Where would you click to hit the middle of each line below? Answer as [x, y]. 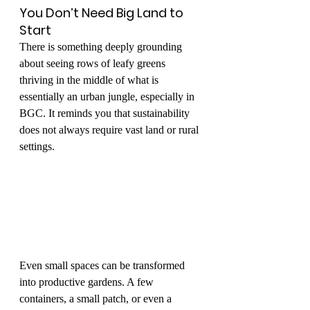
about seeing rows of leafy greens [94, 63]
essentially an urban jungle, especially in [108, 96]
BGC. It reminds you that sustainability [106, 113]
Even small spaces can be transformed [103, 266]
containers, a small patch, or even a [97, 299]
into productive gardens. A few [88, 282]
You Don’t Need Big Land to [103, 12]
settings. [37, 146]
